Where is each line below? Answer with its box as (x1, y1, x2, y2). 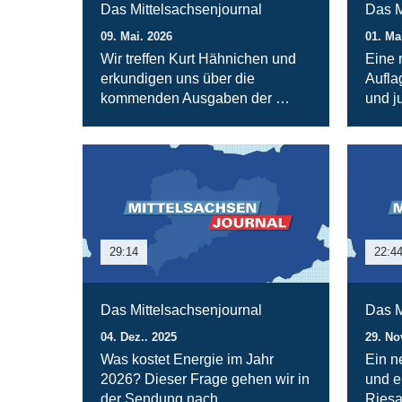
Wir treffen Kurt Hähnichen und (100, 50, 296, 66)
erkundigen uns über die (100, 70, 255, 86)
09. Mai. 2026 (100, 29, 172, 43)
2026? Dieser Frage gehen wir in (100, 371, 310, 388)
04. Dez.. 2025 (100, 330, 177, 345)
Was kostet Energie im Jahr (100, 352, 274, 368)
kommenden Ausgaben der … (100, 90, 290, 106)
